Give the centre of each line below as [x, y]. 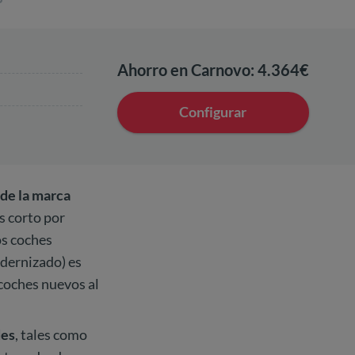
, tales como [51, 335]
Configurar [213, 112]
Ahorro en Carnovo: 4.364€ [213, 69]
